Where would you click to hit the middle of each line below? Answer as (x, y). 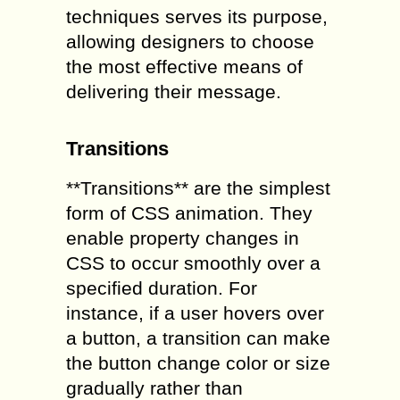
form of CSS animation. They (189, 213)
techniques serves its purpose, (197, 17)
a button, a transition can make (198, 338)
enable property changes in (183, 238)
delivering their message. (174, 92)
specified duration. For (162, 288)
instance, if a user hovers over (195, 313)
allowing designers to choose (190, 42)
